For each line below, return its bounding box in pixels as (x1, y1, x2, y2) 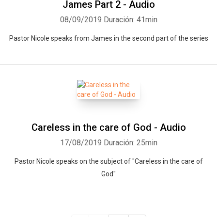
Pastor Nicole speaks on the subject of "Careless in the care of (14, 157, 203, 165)
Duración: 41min (103, 15, 157, 24)
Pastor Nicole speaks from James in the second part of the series (9, 34, 208, 42)
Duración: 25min (103, 138, 157, 147)
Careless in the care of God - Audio (31, 122, 186, 133)
